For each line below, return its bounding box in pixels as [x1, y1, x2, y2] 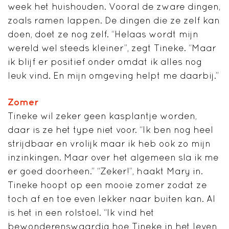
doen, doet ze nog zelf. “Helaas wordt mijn [8, 28, 198, 39]
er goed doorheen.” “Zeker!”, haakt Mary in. [8, 165, 203, 176]
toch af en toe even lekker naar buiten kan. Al [8, 193, 215, 204]
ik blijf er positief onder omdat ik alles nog [8, 56, 202, 67]
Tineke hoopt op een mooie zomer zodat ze [8, 179, 207, 190]
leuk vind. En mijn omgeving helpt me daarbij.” [8, 70, 219, 81]
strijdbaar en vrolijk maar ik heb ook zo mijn [8, 138, 211, 149]
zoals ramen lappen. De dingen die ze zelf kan [8, 14, 220, 26]
